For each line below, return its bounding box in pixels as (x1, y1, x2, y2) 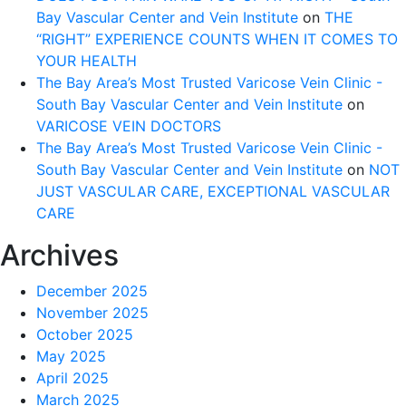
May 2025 (36, 347, 106, 365)
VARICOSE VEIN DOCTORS (36, 117, 221, 135)
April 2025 (36, 369, 109, 387)
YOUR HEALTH (36, 52, 137, 70)
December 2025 (36, 282, 148, 300)
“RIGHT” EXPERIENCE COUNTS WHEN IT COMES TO (36, 30, 398, 48)
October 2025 (36, 325, 133, 343)
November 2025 (36, 304, 149, 322)
